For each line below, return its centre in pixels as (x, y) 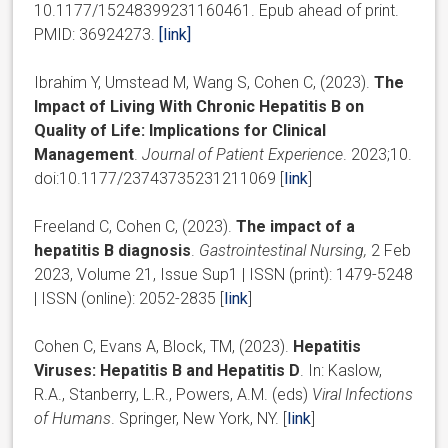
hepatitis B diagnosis (113, 250)
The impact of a (296, 226)
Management (84, 154)
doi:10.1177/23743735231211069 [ (159, 178)
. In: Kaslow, (341, 370)
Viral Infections (363, 394)
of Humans (73, 418)
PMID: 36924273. (97, 34)
